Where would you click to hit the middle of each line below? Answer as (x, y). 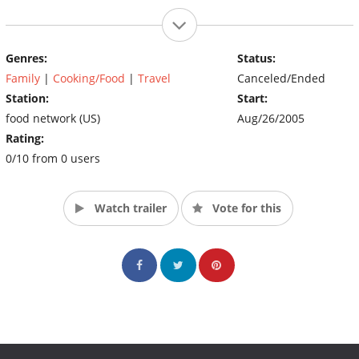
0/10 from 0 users (53, 158)
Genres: (26, 58)
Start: (252, 98)
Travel (154, 78)
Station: (27, 98)
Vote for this (245, 208)
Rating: (25, 138)
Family (23, 78)
